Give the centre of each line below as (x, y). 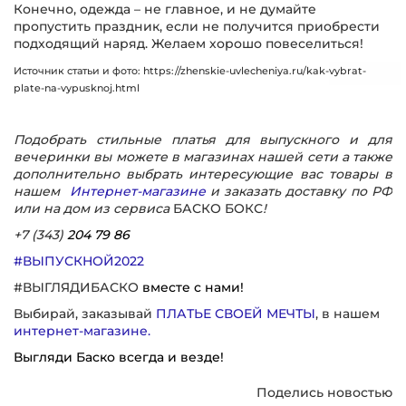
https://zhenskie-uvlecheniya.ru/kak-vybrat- (255, 71)
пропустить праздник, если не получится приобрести (197, 26)
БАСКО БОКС (218, 208)
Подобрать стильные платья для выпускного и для (203, 140)
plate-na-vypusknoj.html (77, 88)
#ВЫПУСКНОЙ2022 (79, 261)
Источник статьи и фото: (78, 71)
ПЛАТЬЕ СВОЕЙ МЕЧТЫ (236, 314)
